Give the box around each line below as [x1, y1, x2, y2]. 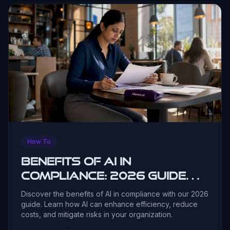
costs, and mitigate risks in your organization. [21, 209, 172, 219]
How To [27, 137, 51, 145]
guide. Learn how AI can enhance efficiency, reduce [21, 199, 198, 208]
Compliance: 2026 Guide [21, 169, 186, 182]
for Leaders [21, 183, 111, 196]
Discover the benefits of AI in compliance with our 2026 [21, 189, 208, 198]
